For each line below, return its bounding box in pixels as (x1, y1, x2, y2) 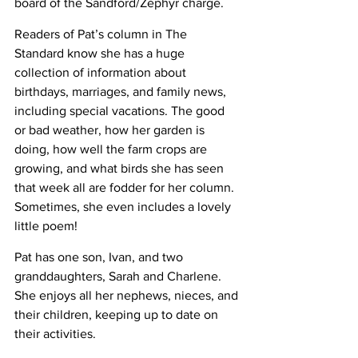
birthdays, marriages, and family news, (14, 84, 229, 98)
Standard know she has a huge (14, 46, 188, 60)
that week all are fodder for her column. (14, 180, 237, 194)
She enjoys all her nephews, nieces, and (14, 288, 241, 302)
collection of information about (14, 65, 189, 79)
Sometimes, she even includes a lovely (14, 199, 234, 213)
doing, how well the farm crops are (14, 141, 210, 156)
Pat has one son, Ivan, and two (14, 249, 186, 264)
